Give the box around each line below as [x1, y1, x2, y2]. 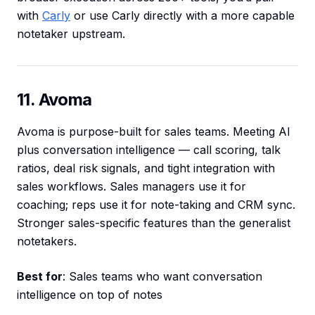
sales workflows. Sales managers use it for [17, 179, 246, 194]
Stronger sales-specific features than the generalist [17, 216, 290, 231]
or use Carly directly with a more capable [70, 8, 295, 23]
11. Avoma [17, 89, 92, 110]
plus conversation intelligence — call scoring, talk [17, 143, 281, 157]
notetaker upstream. [17, 27, 125, 41]
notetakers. [17, 234, 77, 249]
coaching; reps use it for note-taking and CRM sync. [17, 198, 295, 212]
